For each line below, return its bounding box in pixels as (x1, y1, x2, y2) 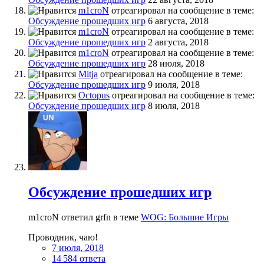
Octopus (78, 90, 110, 101)
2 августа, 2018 (148, 37, 209, 48)
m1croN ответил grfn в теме (28, 212, 141, 222)
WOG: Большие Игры (141, 212, 229, 222)
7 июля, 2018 (52, 242, 104, 253)
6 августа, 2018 (148, 16, 209, 27)
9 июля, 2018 (148, 80, 200, 90)
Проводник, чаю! (28, 232, 98, 242)
